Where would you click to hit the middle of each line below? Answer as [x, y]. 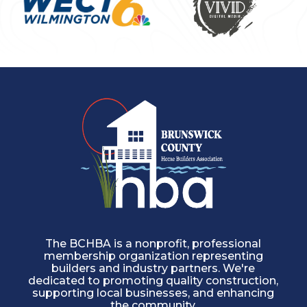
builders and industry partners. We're [153, 269]
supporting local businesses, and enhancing [153, 293]
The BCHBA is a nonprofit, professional [153, 244]
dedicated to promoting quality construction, [153, 281]
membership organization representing [153, 256]
